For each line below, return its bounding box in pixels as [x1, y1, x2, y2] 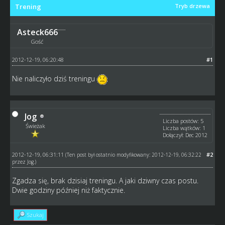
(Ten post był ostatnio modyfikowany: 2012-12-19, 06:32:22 [65, 151, 201, 158]
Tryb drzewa [175, 2, 210, 10]
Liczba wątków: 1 [163, 124, 206, 132]
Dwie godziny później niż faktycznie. [12, 185, 125, 195]
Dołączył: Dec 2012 [163, 131, 208, 139]
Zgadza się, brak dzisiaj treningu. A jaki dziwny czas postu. [12, 175, 198, 185]
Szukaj [27, 210, 44, 218]
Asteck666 [17, 26, 58, 38]
